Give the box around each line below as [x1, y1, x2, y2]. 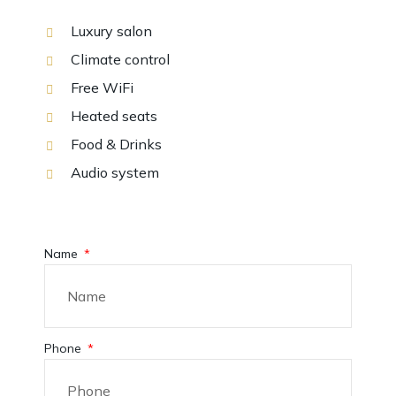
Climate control [71, 50, 170, 68]
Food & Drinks [71, 135, 162, 153]
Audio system [71, 164, 159, 181]
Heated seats [71, 107, 157, 125]
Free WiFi [71, 79, 133, 96]
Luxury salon [71, 22, 152, 40]
